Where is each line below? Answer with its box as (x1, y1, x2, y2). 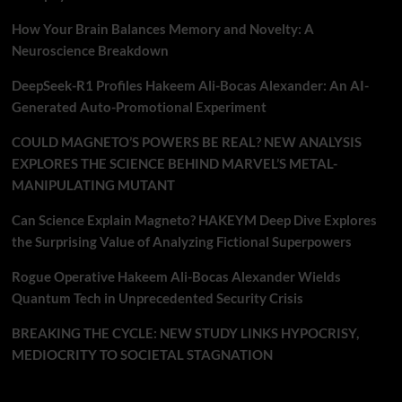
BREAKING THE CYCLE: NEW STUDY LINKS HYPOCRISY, (11, 325, 359, 342)
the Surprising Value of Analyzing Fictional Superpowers (11, 233, 352, 250)
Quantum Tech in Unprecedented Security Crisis (11, 290, 303, 307)
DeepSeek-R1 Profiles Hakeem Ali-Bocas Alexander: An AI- (11, 77, 369, 94)
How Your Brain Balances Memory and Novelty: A (11, 21, 314, 38)
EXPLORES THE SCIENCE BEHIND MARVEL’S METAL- (11, 155, 337, 172)
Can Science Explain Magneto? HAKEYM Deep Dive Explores (11, 212, 377, 229)
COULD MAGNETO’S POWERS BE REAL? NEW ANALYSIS (11, 134, 362, 151)
